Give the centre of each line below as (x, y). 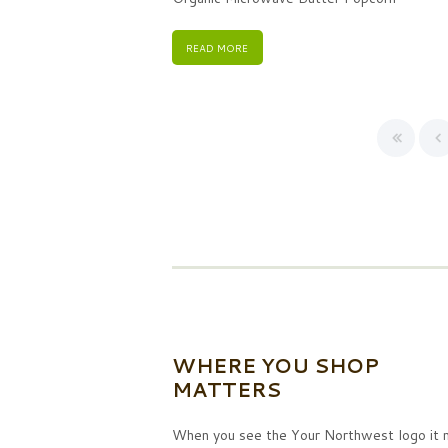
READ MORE (217, 47)
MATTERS (226, 388)
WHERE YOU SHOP (275, 364)
